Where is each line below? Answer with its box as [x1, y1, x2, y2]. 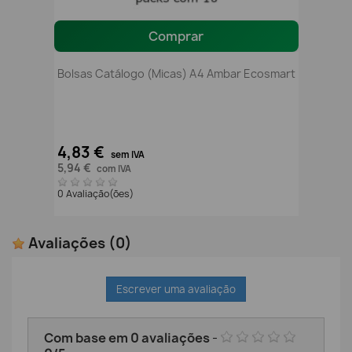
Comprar [148, 27, 203, 46]
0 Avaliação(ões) [57, 186, 136, 200]
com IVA [96, 162, 131, 175]
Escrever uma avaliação [116, 282, 236, 297]
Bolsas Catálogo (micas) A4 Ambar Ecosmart [57, 66, 295, 82]
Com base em [44, 329, 130, 347]
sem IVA [110, 148, 145, 161]
